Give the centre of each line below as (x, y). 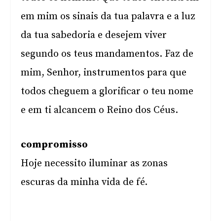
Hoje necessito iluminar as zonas (94, 164)
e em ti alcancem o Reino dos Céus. (100, 110)
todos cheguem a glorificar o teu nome (107, 92)
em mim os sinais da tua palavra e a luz (108, 17)
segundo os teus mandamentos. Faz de (107, 54)
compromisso (55, 145)
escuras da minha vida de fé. (84, 182)
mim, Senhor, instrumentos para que (104, 73)
